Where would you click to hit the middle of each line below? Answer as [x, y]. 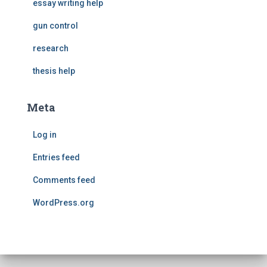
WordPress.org [63, 203]
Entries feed [56, 157]
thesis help [54, 71]
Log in [45, 135]
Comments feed [64, 180]
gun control [55, 26]
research [51, 48]
